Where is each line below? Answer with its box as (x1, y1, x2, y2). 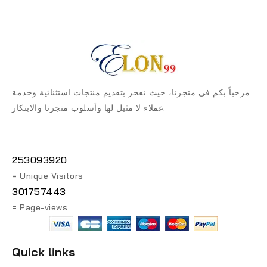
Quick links (12, 244, 75, 259)
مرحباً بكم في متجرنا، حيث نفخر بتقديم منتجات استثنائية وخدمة (12, 86, 250, 98)
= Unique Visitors (12, 170, 83, 181)
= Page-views (12, 201, 67, 213)
